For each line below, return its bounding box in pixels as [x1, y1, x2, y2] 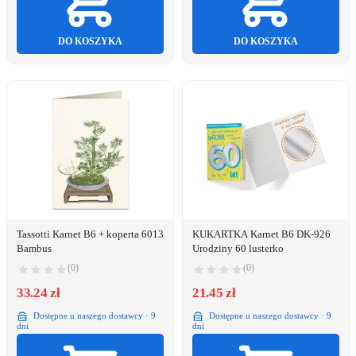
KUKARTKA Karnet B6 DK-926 [192, 228, 331, 241]
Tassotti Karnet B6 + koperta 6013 [17, 228, 164, 241]
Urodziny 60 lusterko [192, 242, 284, 255]
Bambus [17, 242, 52, 255]
